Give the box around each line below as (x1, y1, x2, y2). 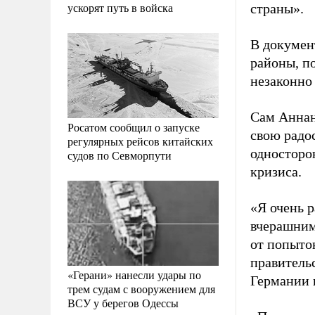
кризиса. (250, 164, 302, 179)
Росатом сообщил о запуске (67, 120, 200, 135)
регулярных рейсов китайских (67, 134, 213, 149)
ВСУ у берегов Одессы (67, 295, 179, 311)
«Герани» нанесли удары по (67, 267, 201, 283)
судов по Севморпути (67, 148, 172, 163)
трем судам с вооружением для (67, 281, 215, 297)
